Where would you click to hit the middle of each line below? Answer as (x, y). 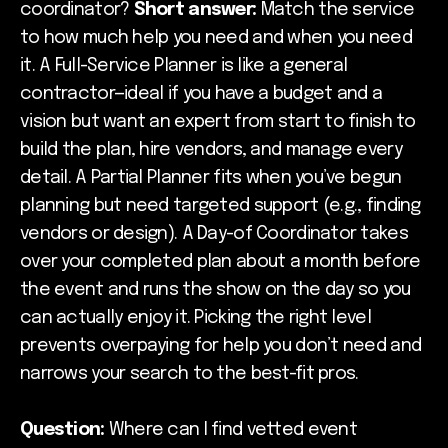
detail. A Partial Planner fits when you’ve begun (211, 178)
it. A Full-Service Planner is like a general (184, 66)
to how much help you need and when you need (216, 38)
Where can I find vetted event (230, 430)
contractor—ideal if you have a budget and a (201, 94)
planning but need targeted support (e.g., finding (220, 206)
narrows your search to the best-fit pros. (189, 374)
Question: (62, 430)
